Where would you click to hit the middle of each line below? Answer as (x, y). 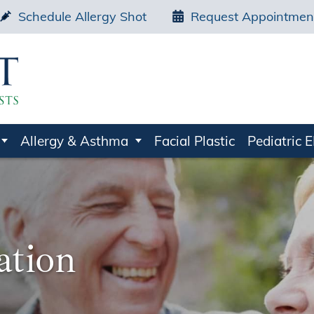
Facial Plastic (194, 141)
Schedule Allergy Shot (82, 17)
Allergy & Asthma (75, 141)
